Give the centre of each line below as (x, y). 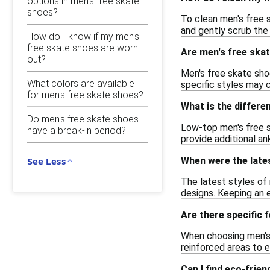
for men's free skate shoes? (85, 95)
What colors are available (81, 83)
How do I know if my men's (83, 36)
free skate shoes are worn (83, 48)
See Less (47, 161)
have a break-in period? (77, 130)
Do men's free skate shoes (83, 119)
